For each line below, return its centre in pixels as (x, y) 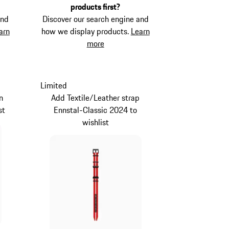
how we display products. (86, 31)
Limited (53, 86)
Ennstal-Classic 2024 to (96, 110)
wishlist (95, 122)
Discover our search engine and (95, 19)
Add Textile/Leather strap (96, 98)
